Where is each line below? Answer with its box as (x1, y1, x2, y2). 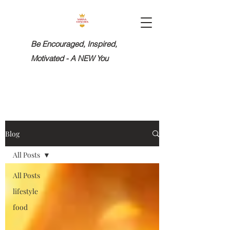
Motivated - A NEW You (31, 53, 108, 63)
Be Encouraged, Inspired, (31, 39, 117, 49)
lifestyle (13, 186, 38, 196)
